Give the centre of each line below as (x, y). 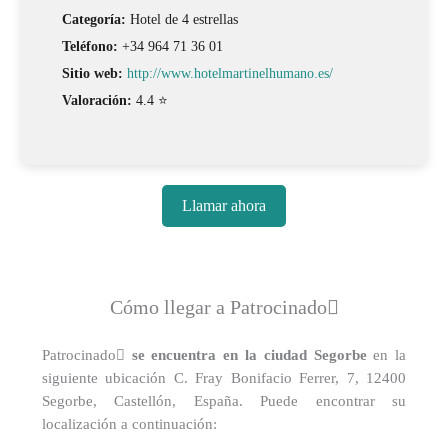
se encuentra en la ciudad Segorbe (249, 355)
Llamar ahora (224, 206)
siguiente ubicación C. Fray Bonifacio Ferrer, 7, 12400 (224, 378)
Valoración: (96, 100)
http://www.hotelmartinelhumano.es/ (229, 73)
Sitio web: (92, 73)
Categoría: (93, 19)
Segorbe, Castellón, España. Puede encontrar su (224, 401)
